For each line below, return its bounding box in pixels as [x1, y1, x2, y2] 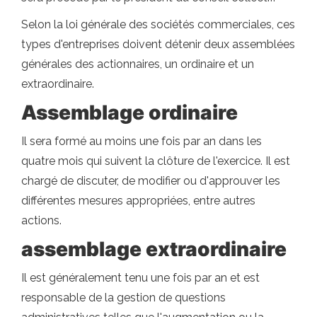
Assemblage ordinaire [21, 100, 238, 125]
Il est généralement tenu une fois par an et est [21, 270, 260, 284]
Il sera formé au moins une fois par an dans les [21, 134, 262, 148]
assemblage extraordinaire [21, 236, 287, 261]
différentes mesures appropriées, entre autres [21, 193, 255, 207]
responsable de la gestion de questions [21, 290, 226, 304]
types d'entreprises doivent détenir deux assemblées [21, 37, 295, 51]
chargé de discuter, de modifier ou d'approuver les [21, 173, 280, 188]
